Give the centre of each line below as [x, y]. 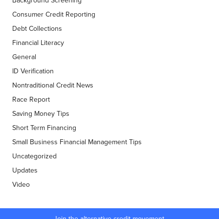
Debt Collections [37, 28]
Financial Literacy [38, 43]
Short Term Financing [44, 128]
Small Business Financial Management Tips [77, 142]
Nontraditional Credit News [53, 85]
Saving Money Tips [41, 113]
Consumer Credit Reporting [54, 14]
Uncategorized [34, 156]
